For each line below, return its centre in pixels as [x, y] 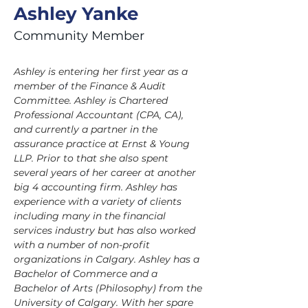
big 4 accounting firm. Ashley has [97, 187]
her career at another [144, 173]
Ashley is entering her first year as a [102, 71]
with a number [51, 245]
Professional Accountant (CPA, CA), [100, 115]
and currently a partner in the [87, 129]
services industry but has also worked [106, 230]
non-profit [125, 245]
